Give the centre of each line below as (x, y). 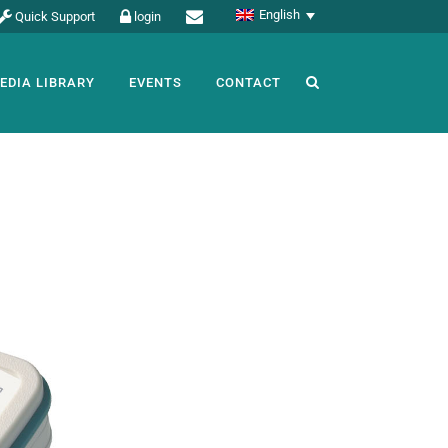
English (279, 15)
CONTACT (248, 82)
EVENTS (155, 82)
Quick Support (54, 16)
